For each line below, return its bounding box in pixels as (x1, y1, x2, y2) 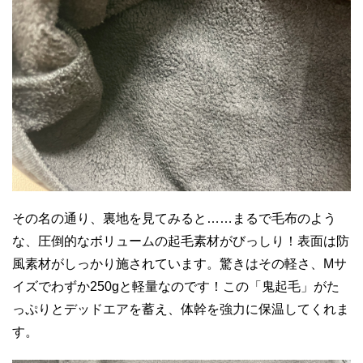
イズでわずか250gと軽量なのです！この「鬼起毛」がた (12, 280, 340, 294)
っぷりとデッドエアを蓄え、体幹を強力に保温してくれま (12, 302, 349, 317)
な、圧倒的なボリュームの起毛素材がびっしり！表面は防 (12, 234, 349, 249)
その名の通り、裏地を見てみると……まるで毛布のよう (12, 211, 336, 226)
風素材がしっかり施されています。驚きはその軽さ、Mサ (12, 257, 347, 271)
